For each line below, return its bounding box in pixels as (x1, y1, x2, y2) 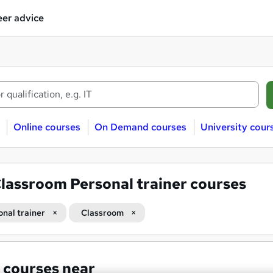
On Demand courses (94, 121, 186, 133)
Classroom (81, 207, 124, 218)
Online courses (13, 121, 80, 133)
